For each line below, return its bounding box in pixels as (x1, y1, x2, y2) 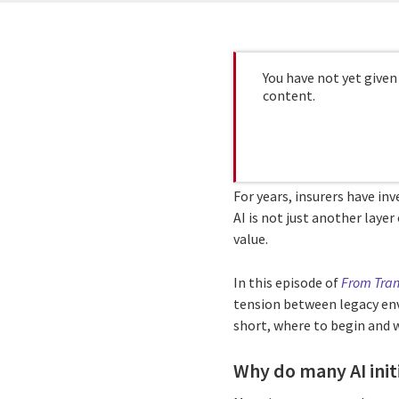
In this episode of (233, 273, 342, 291)
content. (263, 86, 316, 104)
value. (233, 230, 269, 248)
